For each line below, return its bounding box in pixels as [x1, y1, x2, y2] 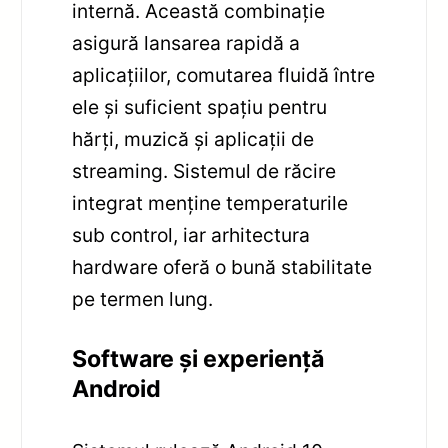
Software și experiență [72, 344, 325, 373]
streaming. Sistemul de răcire [72, 159, 337, 184]
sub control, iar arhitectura [72, 223, 311, 248]
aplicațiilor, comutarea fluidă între [72, 63, 376, 88]
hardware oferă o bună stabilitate [72, 255, 373, 280]
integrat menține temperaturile [72, 191, 349, 216]
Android [72, 374, 162, 403]
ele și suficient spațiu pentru [72, 95, 328, 120]
